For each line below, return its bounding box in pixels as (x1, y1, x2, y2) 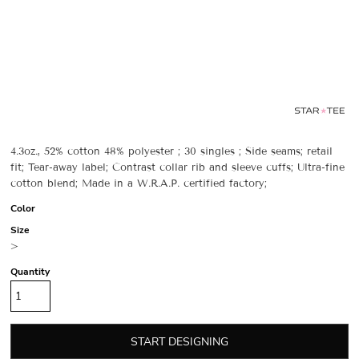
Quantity (10, 265, 50, 278)
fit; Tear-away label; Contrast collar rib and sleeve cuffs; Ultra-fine (10, 161, 345, 174)
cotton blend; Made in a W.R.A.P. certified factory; (10, 177, 267, 190)
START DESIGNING (131, 334, 228, 350)
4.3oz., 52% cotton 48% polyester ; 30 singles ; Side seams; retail (10, 145, 333, 158)
